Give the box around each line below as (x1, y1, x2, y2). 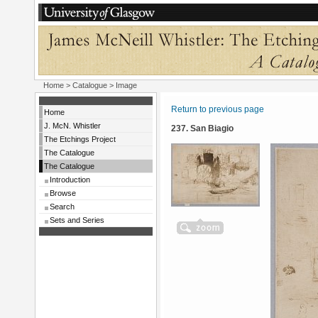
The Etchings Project (44, 135, 116, 143)
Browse (50, 189, 76, 197)
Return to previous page (171, 105, 264, 114)
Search (50, 202, 75, 211)
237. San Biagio (171, 124, 234, 133)
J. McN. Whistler (44, 121, 101, 130)
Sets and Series (50, 216, 104, 224)
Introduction (50, 175, 90, 184)
